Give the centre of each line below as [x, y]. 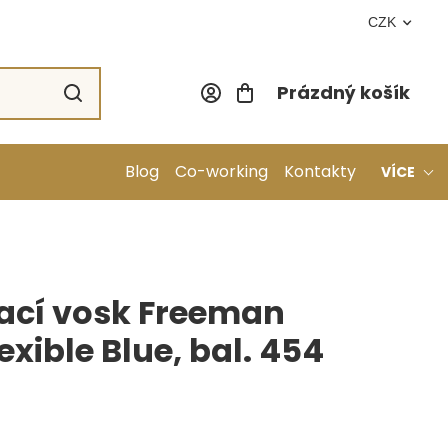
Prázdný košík [343, 93]
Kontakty [320, 171]
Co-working [221, 171]
